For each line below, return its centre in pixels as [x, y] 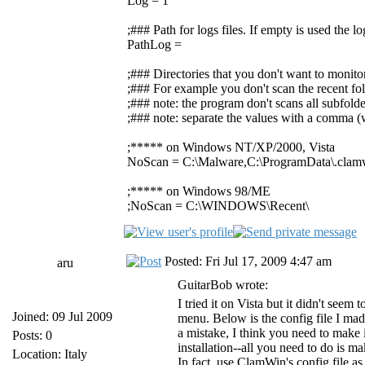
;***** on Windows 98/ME [199, 191]
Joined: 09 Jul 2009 [62, 317]
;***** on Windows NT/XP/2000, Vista [231, 147]
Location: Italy [50, 354]
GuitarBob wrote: [223, 285]
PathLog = [154, 44]
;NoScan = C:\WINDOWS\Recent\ [218, 206]
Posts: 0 [32, 335]
